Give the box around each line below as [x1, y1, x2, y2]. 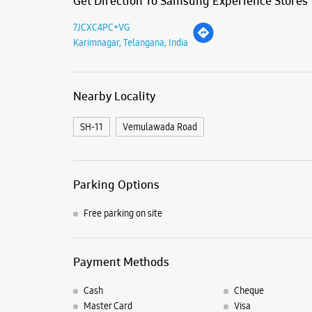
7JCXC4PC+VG [72, 20, 130, 33]
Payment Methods [72, 254, 169, 270]
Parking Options [72, 176, 159, 192]
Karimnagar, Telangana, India [72, 36, 188, 49]
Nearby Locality [72, 88, 156, 104]
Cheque [234, 284, 264, 297]
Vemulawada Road [122, 120, 197, 133]
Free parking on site [83, 207, 162, 220]
